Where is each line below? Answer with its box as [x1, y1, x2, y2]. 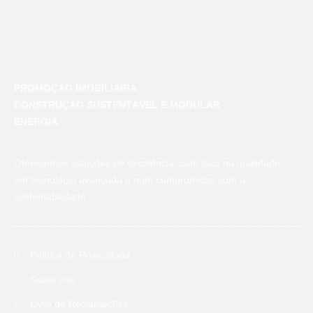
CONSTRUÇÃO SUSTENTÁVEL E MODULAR [14, 99, 220, 111]
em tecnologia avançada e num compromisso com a [14, 173, 245, 185]
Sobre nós [29, 273, 75, 285]
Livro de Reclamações [29, 298, 129, 310]
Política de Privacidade [29, 249, 131, 261]
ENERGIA [14, 116, 58, 128]
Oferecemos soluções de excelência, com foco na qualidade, [14, 156, 283, 168]
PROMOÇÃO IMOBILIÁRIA [14, 82, 137, 94]
